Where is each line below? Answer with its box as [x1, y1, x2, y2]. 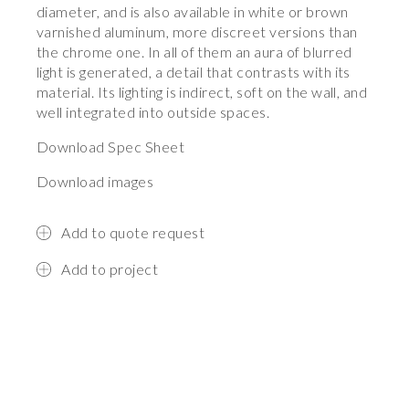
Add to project [61, 260, 159, 278]
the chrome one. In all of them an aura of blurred [37, 43, 352, 60]
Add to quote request [61, 224, 205, 242]
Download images [37, 173, 154, 190]
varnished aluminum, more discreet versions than [37, 23, 358, 40]
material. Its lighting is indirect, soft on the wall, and [37, 83, 368, 100]
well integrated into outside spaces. [37, 103, 270, 121]
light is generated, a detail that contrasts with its [37, 63, 351, 80]
